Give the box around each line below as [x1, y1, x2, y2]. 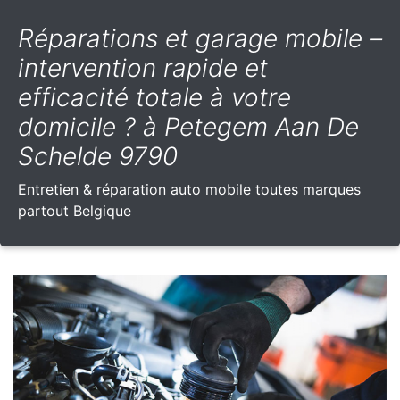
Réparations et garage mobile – [18, 23, 382, 54]
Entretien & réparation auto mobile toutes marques [18, 180, 361, 199]
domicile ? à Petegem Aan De [18, 112, 359, 143]
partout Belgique [18, 202, 131, 221]
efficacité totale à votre [18, 82, 291, 113]
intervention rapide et [18, 53, 268, 84]
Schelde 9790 [18, 141, 178, 172]
